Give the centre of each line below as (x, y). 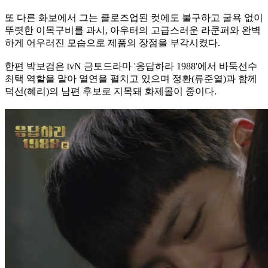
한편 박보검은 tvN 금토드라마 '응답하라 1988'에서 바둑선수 (131, 66)
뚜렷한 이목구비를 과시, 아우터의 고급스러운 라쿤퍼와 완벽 (133, 31)
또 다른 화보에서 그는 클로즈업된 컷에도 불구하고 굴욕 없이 (134, 18)
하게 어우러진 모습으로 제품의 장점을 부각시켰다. (112, 43)
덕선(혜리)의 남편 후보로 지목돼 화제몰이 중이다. (111, 92)
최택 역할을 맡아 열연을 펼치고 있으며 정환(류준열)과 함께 (131, 79)
